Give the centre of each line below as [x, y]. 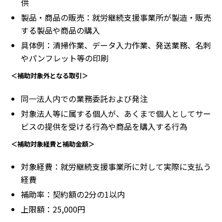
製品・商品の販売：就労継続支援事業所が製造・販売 [116, 18]
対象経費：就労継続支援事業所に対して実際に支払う [116, 166]
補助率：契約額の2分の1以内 [73, 194]
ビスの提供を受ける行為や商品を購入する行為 [104, 126]
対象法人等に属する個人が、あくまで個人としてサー [116, 113]
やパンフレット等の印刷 [65, 58]
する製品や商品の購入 [60, 30]
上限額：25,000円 [53, 209]
